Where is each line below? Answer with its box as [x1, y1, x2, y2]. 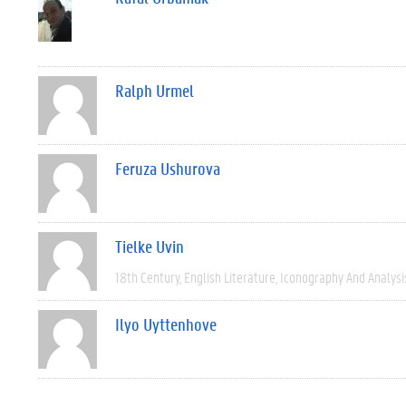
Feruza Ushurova [115, 158, 220, 179]
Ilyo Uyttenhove [115, 314, 217, 335]
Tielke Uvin [115, 236, 184, 257]
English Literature [184, 267, 275, 286]
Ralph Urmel [115, 80, 194, 101]
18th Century [115, 267, 179, 286]
